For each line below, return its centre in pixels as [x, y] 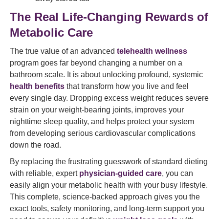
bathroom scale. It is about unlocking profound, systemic [106, 75]
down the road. [35, 145]
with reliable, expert [44, 173]
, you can [177, 173]
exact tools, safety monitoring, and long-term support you [107, 208]
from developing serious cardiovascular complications [103, 133]
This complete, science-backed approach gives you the [105, 197]
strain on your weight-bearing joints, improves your [97, 110]
